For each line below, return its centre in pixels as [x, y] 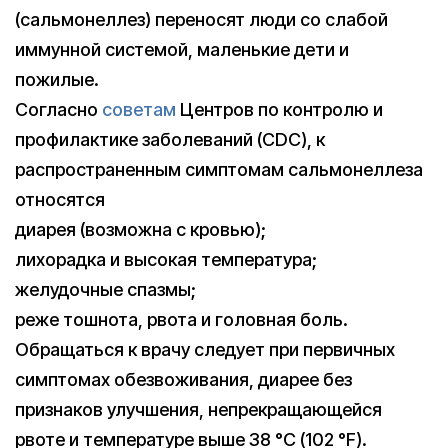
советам [139, 110]
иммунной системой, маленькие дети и [182, 50]
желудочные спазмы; [105, 290]
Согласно [58, 110]
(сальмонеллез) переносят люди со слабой [201, 20]
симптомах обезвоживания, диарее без [183, 380]
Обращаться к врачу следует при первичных [205, 350]
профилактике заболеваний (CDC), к [170, 140]
